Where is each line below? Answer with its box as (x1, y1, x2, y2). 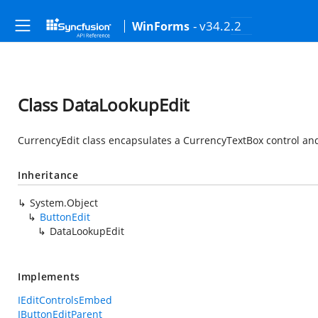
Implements (18, 270, 80, 283)
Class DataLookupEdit (18, 93, 189, 116)
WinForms (132, 18, 190, 34)
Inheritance (18, 168, 79, 182)
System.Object (30, 196, 98, 209)
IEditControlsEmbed (18, 293, 112, 307)
